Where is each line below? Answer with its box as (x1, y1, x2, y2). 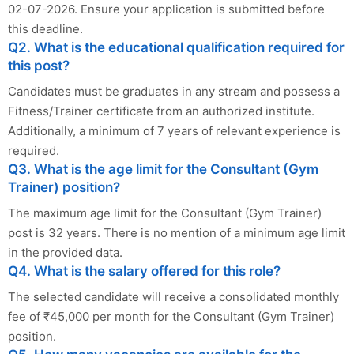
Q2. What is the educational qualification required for (8, 40, 345, 56)
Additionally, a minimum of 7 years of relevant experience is (8, 123, 341, 139)
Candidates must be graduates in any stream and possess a (8, 84, 340, 100)
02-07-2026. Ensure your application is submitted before (8, 2, 325, 17)
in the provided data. (8, 245, 122, 261)
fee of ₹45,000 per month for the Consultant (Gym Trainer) (8, 309, 334, 325)
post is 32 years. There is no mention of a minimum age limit (8, 225, 345, 241)
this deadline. (8, 21, 83, 37)
